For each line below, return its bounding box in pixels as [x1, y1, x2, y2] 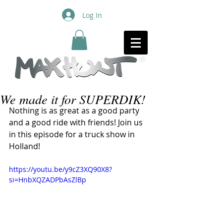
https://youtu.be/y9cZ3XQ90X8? [9, 164, 112, 174]
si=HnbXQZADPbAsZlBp [9, 174, 86, 184]
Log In [82, 10, 102, 20]
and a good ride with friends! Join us [9, 116, 145, 128]
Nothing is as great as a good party [9, 105, 141, 116]
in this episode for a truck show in [9, 128, 137, 140]
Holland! [9, 140, 42, 152]
